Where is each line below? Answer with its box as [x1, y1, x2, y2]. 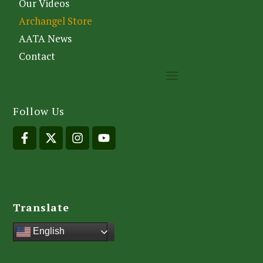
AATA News [19, 32, 72, 46]
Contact [19, 49, 56, 63]
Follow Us [13, 104, 65, 119]
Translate [13, 200, 70, 214]
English [31, 225, 65, 236]
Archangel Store [19, 14, 93, 28]
